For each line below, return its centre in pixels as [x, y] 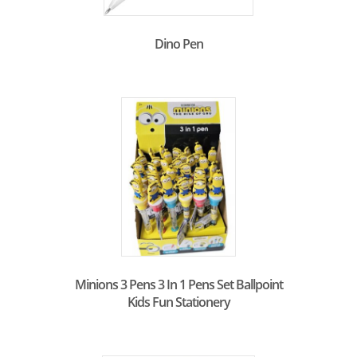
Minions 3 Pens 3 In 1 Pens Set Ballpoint [178, 285]
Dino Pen [178, 44]
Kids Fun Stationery [178, 302]
